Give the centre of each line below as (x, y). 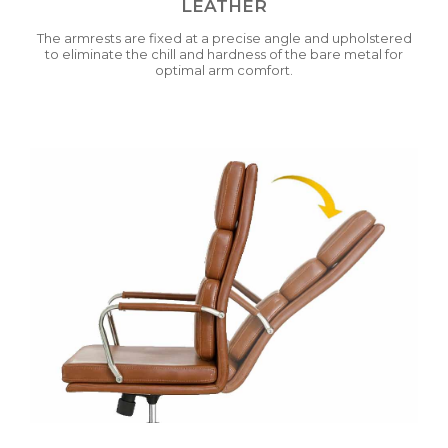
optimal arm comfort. (224, 70)
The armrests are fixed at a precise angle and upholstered (224, 38)
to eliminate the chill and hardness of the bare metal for (224, 54)
